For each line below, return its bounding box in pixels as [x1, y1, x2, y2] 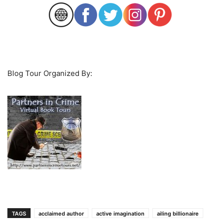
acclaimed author [38, 210, 84, 217]
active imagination [96, 210, 145, 217]
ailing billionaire [157, 210, 199, 217]
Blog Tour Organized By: [7, 68, 92, 78]
